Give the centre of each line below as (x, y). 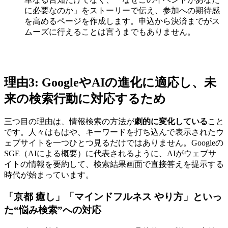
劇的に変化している (171, 122)
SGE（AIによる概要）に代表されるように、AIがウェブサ (110, 154)
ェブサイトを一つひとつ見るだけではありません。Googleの (114, 143)
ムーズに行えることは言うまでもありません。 (110, 32)
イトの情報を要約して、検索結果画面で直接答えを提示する (114, 164)
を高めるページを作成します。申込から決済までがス (122, 21)
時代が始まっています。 (49, 175)
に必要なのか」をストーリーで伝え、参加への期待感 (122, 10)
